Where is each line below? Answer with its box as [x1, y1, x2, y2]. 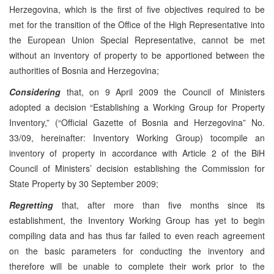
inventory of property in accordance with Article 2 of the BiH [9, 146, 265, 159]
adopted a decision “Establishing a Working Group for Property [9, 100, 265, 113]
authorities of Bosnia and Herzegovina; [9, 64, 159, 76]
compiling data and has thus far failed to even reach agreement [9, 229, 265, 242]
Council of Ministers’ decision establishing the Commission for [9, 161, 265, 174]
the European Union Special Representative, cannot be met [9, 33, 265, 46]
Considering [9, 85, 67, 98]
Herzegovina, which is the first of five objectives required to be [9, 2, 265, 15]
